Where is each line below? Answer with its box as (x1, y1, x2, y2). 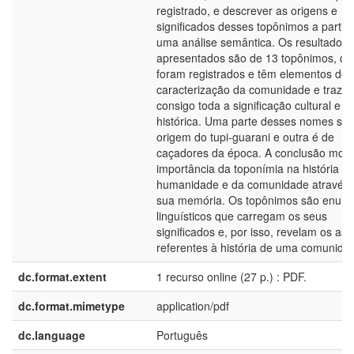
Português (156, 327, 208, 343)
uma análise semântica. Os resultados (156, 34, 348, 50)
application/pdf (156, 298, 229, 314)
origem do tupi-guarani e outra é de (156, 129, 334, 145)
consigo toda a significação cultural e (156, 97, 341, 113)
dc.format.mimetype (18, 298, 125, 314)
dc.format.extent (18, 269, 107, 284)
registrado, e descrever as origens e (156, 2, 337, 18)
